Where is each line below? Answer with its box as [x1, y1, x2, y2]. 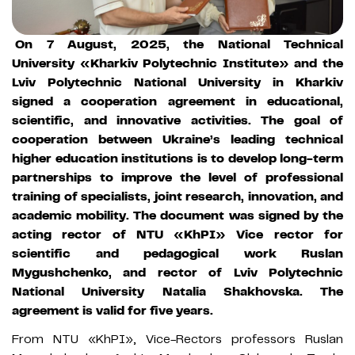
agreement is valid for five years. [12, 302, 213, 319]
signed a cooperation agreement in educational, [12, 93, 343, 109]
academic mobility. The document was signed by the [12, 207, 343, 223]
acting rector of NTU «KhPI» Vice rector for [12, 226, 343, 242]
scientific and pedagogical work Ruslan [12, 245, 343, 261]
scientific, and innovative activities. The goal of [12, 112, 343, 128]
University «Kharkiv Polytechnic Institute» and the [12, 55, 343, 71]
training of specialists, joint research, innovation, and [12, 188, 343, 204]
